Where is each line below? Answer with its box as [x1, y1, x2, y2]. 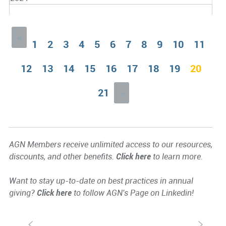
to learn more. [150, 151, 203, 162]
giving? [9, 187, 37, 199]
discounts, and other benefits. [9, 151, 116, 162]
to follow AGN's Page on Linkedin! [71, 187, 194, 199]
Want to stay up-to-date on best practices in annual [9, 175, 193, 187]
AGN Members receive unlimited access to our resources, [9, 139, 212, 150]
